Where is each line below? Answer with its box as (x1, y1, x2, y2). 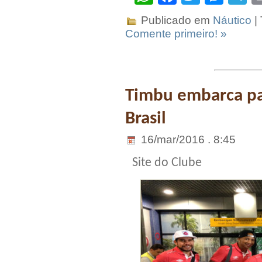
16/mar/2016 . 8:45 (138, 133, 236, 146)
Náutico (213, 13, 251, 26)
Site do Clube (132, 156, 202, 170)
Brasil (125, 109, 166, 128)
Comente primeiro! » (125, 27, 227, 40)
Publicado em (138, 13, 213, 26)
